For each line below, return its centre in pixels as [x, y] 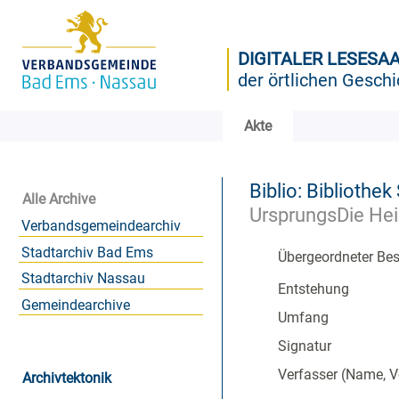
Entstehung [313, 289]
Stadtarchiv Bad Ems [87, 252]
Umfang [303, 318]
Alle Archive [59, 199]
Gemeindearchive [75, 305]
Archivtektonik [67, 379]
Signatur [305, 346]
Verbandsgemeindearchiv [101, 225]
